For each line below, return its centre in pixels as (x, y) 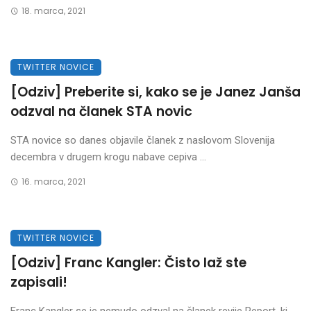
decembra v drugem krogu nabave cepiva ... (108, 157)
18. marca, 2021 (53, 11)
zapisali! (39, 282)
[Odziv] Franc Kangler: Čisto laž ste (128, 263)
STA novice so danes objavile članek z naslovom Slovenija (143, 140)
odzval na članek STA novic (101, 111)
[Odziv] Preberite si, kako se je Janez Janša (155, 92)
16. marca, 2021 (53, 182)
